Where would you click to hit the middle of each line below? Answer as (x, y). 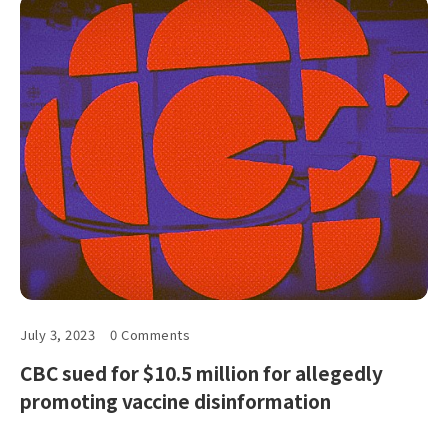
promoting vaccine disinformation (175, 400)
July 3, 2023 (58, 334)
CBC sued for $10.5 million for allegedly (201, 372)
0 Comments (150, 334)
